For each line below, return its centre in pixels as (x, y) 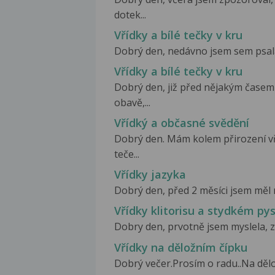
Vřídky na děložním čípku (181, 247)
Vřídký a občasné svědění (182, 123)
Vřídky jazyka (150, 175)
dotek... (130, 15)
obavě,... (132, 103)
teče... (127, 154)
